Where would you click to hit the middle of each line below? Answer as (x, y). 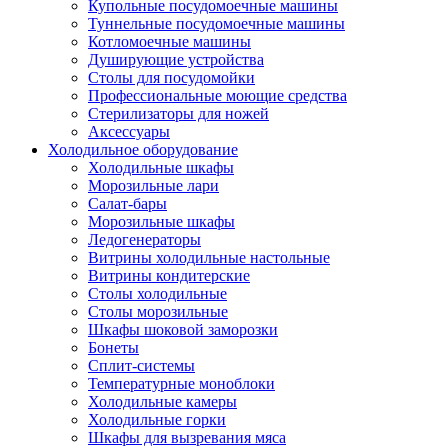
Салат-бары (127, 203)
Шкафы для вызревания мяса (187, 437)
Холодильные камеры (162, 401)
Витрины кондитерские (169, 275)
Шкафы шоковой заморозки (183, 329)
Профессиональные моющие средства (217, 95)
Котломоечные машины (169, 41)
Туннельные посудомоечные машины (216, 23)
